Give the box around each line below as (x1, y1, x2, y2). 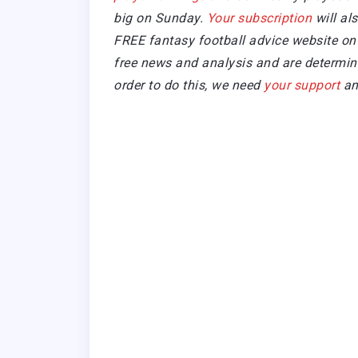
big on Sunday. (113, 10, 207, 26)
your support (264, 78, 344, 93)
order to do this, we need (113, 78, 264, 93)
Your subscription (206, 10, 312, 26)
